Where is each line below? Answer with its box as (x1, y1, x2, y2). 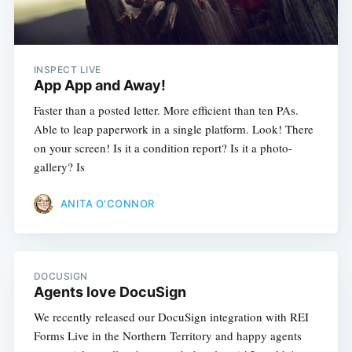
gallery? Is (33, 159, 85, 175)
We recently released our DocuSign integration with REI (33, 308, 309, 324)
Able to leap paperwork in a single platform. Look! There (33, 121, 313, 137)
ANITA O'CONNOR (60, 196, 155, 210)
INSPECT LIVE (33, 64, 101, 76)
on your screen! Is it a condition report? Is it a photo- (33, 140, 292, 156)
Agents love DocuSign (33, 283, 186, 300)
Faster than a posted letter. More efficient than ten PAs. (33, 102, 299, 119)
